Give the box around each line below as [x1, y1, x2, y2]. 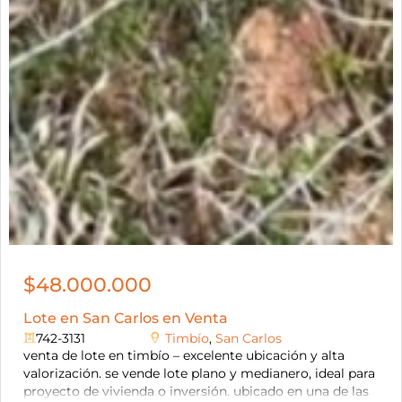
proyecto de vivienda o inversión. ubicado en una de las [22, 383, 369, 400]
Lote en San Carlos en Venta [22, 310, 228, 328]
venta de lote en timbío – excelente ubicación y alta [22, 347, 345, 364]
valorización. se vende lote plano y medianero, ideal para [22, 365, 375, 382]
